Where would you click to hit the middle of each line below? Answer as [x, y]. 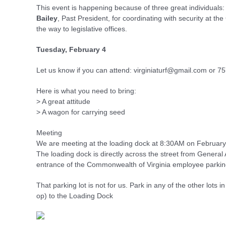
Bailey [47, 18]
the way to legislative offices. [82, 29]
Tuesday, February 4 [71, 49]
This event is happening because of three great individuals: [130, 8]
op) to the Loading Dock [75, 196]
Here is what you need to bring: [86, 91]
